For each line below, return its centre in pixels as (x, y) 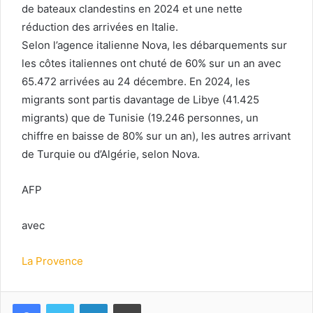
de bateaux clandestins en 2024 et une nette (132, 8)
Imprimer (159, 303)
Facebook (61, 303)
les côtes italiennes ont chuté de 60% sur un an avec (151, 63)
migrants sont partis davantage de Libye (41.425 (140, 99)
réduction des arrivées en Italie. (100, 27)
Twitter (89, 303)
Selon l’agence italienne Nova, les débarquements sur (154, 45)
